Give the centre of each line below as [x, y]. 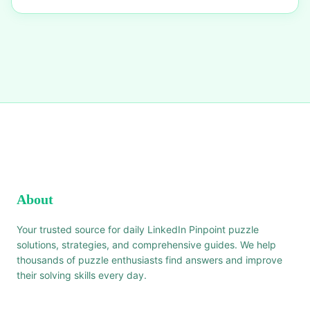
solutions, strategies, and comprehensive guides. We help [146, 245]
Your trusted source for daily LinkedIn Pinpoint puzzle [138, 229]
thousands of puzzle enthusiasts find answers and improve [149, 260]
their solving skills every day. [82, 275]
